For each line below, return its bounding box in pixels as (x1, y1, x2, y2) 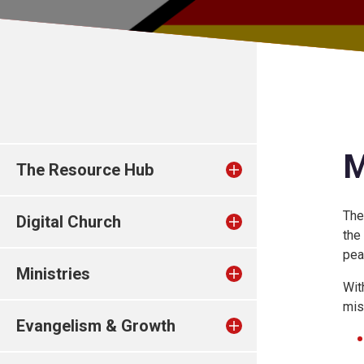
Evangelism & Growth (16, 316, 175, 336)
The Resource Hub (16, 160, 154, 180)
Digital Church (16, 212, 121, 232)
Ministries (16, 264, 90, 284)
